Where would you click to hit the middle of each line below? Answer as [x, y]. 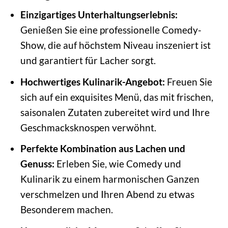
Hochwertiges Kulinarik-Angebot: [92, 81]
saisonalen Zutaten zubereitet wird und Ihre [115, 112]
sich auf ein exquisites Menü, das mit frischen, [117, 97]
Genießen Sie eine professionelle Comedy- [111, 30]
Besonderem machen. [66, 210]
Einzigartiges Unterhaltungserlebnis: [99, 15]
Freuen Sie [188, 81]
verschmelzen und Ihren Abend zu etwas [107, 194]
